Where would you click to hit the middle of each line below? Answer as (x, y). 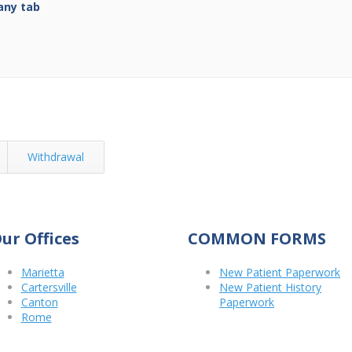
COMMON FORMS (257, 239)
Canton (39, 302)
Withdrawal (56, 157)
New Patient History (270, 288)
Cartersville (49, 288)
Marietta (42, 273)
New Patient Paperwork (280, 273)
